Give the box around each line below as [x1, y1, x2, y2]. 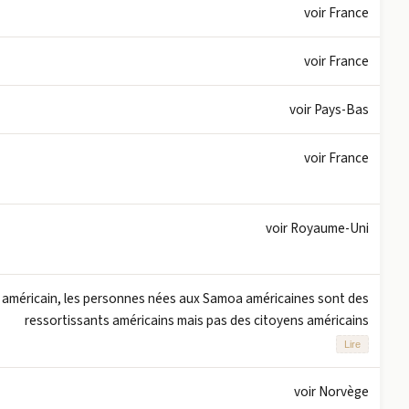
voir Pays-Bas [289, 99, 369, 120]
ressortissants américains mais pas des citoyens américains [25, 309, 369, 330]
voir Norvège [294, 381, 369, 402]
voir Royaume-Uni [266, 217, 369, 238]
